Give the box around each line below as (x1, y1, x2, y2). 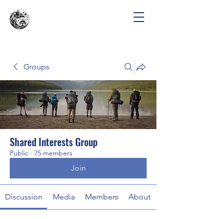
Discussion (4, 192, 43, 201)
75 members (34, 149, 72, 157)
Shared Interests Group (10, 134, 98, 149)
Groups (23, 62, 49, 71)
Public (10, 149, 28, 157)
